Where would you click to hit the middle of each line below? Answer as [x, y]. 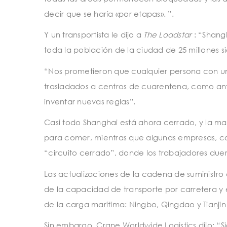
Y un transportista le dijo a [94, 35]
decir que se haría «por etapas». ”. [109, 13]
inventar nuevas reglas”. [90, 101]
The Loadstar [168, 35]
